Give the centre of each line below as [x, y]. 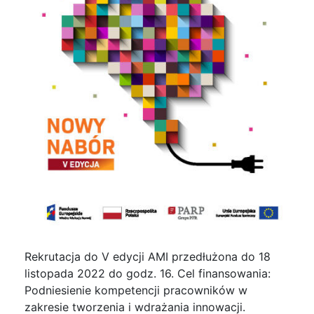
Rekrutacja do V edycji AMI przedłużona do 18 [148, 257]
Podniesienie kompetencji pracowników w [136, 291]
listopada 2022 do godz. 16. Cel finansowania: [148, 274]
